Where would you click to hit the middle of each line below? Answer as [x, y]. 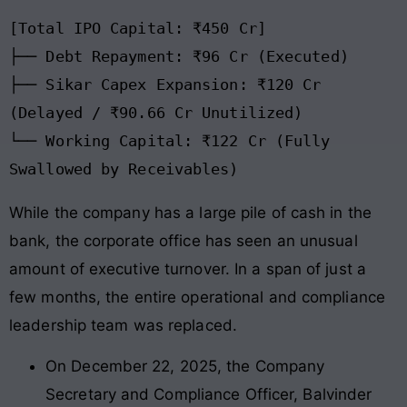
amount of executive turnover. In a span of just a [188, 268]
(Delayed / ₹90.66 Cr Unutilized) [156, 112]
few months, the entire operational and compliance [197, 297]
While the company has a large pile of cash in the [190, 212]
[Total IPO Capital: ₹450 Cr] [138, 28]
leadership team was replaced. [123, 325]
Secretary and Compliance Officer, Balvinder [209, 395]
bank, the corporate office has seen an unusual [184, 240]
